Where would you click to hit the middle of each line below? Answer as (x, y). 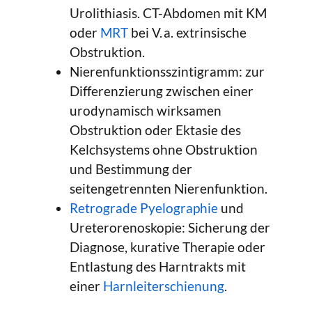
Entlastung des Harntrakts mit (158, 267)
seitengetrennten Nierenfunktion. (169, 189)
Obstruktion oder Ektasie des (155, 130)
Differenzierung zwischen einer (162, 91)
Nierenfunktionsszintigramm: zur (167, 72)
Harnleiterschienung (164, 286)
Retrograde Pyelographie (144, 208)
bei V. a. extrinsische (187, 33)
